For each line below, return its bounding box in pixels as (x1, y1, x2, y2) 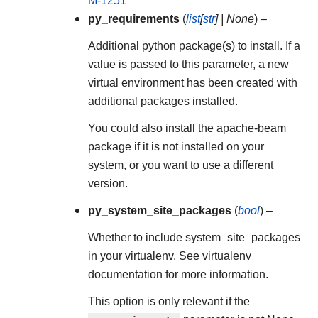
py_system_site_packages (88, 204, 231, 217)
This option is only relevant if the (88, 295, 250, 308)
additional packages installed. (88, 94, 238, 108)
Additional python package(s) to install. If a (88, 39, 300, 53)
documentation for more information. (88, 268, 268, 281)
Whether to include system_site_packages (88, 231, 300, 244)
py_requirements (88, 12, 180, 26)
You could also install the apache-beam (88, 121, 286, 135)
